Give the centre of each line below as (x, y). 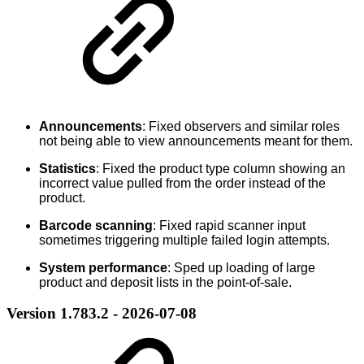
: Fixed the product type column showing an (221, 168)
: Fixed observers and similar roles (241, 126)
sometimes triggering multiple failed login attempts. (184, 240)
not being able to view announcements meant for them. (196, 141)
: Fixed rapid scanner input (229, 225)
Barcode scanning (96, 225)
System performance (103, 267)
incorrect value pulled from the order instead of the (182, 183)
